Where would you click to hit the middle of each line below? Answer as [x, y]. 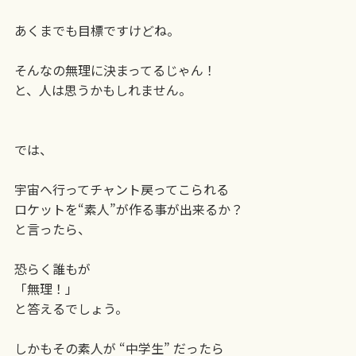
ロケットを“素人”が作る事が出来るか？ [128, 209]
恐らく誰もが [52, 268]
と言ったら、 [52, 228]
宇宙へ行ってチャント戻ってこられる [121, 189]
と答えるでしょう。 [71, 308]
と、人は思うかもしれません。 [103, 89]
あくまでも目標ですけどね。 [97, 30]
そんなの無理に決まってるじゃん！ [115, 70]
